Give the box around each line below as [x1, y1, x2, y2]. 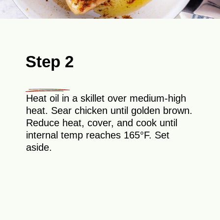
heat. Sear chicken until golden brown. [26, 105, 193, 116]
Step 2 [26, 52, 74, 71]
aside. [26, 141, 53, 153]
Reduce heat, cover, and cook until [26, 117, 178, 128]
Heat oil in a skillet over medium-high [26, 92, 187, 104]
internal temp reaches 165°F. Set [26, 129, 170, 140]
